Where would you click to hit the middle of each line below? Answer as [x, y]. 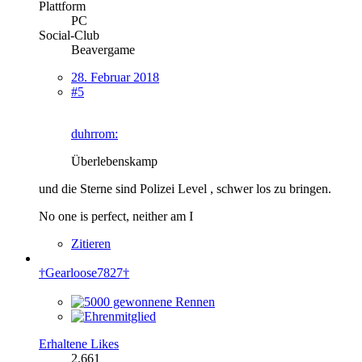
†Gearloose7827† [84, 272]
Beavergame [103, 49]
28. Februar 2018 [115, 77]
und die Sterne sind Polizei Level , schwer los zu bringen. [185, 188]
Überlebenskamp [114, 161]
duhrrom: [95, 133]
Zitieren [91, 243]
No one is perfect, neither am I [116, 216]
